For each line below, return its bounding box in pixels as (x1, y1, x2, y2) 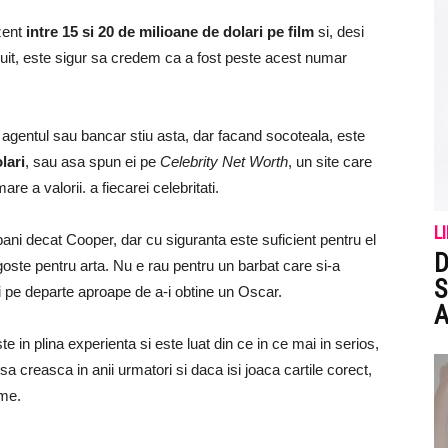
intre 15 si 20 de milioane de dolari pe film (26, 23, 314, 40)
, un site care (288, 153, 372, 170)
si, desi (314, 23, 364, 40)
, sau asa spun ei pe (25, 153, 160, 170)
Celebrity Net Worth (160, 153, 288, 170)
